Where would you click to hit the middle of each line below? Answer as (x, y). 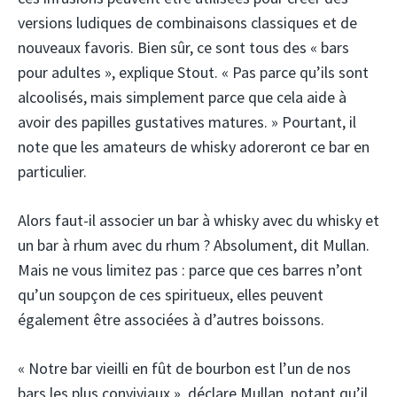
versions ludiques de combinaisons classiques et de (187, 23)
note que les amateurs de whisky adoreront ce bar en (194, 147)
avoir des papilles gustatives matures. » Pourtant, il (187, 122)
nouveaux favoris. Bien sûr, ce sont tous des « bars (183, 48)
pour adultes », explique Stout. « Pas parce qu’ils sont (193, 73)
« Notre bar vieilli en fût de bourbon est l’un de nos (184, 369)
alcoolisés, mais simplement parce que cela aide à (182, 97)
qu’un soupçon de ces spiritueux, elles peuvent (171, 295)
